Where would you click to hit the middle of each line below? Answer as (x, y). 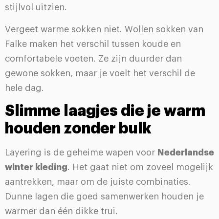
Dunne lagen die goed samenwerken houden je (104, 196)
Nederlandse (186, 152)
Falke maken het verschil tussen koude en (93, 44)
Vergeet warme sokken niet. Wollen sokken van (104, 29)
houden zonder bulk (78, 128)
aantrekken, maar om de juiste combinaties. (98, 182)
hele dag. (24, 88)
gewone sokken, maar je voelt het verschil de (100, 73)
